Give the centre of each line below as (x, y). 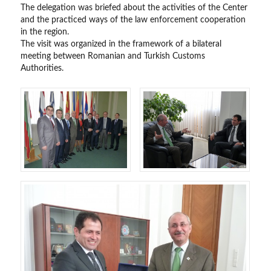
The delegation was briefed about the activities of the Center (134, 8)
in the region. (46, 32)
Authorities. (42, 68)
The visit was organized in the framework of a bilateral (121, 44)
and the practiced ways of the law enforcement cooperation (133, 20)
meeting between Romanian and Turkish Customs (113, 56)
